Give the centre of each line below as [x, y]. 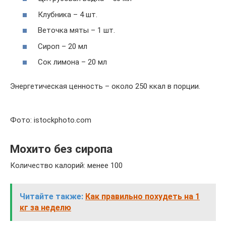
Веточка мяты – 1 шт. [76, 30]
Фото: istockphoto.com [51, 120]
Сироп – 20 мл [63, 46]
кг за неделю [45, 208]
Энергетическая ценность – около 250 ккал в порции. [105, 86]
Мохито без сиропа [61, 149]
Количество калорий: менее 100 [66, 165]
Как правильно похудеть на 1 [143, 196]
